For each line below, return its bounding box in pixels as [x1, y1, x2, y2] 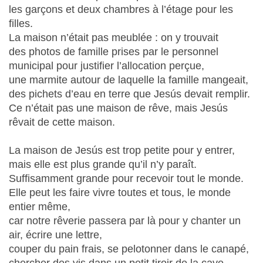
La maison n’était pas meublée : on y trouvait [9, 32, 221, 43]
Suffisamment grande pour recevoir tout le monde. [9, 173, 244, 184]
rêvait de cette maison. [9, 116, 115, 128]
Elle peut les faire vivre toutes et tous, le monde [9, 187, 231, 198]
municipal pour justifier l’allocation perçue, [9, 60, 204, 72]
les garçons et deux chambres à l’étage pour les [9, 4, 233, 15]
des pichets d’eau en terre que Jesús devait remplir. [9, 88, 250, 100]
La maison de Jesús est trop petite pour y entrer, [9, 144, 235, 156]
